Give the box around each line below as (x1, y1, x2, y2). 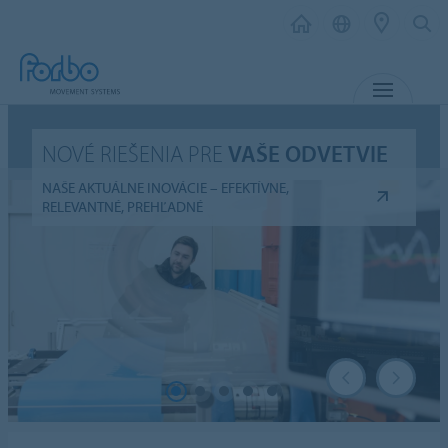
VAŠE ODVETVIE (228, 138, 389, 168)
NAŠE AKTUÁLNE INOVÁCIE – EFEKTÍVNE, (42, 177, 290, 197)
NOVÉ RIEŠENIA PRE (42, 138, 229, 168)
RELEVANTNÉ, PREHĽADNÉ (42, 196, 204, 216)
